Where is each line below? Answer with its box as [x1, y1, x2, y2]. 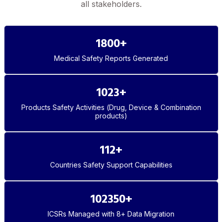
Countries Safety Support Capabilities [50, 161, 172, 169]
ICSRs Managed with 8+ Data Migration [48, 210, 174, 219]
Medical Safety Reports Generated [54, 54, 168, 63]
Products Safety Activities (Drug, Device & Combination [21, 103, 201, 112]
